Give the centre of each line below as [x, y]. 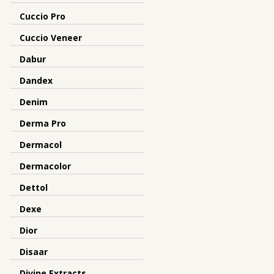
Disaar [34, 252]
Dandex [36, 80]
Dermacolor [45, 166]
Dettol [34, 187]
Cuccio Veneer [51, 38]
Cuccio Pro [43, 16]
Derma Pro [43, 123]
